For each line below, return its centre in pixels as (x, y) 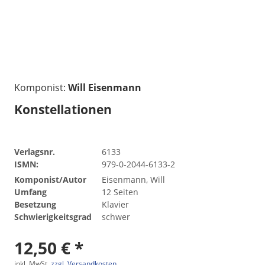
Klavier (115, 204)
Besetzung (35, 204)
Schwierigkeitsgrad (53, 216)
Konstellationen (63, 109)
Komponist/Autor (50, 179)
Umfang (30, 192)
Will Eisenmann (105, 87)
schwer (116, 216)
